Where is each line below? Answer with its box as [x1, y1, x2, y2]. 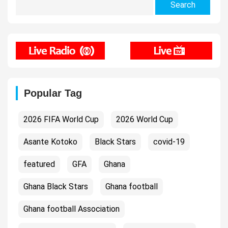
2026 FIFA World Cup [23, 114, 99, 124]
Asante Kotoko [23, 136, 77, 147]
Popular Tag [24, 87, 82, 99]
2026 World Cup [116, 114, 173, 124]
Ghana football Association [23, 204, 120, 214]
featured [23, 159, 55, 169]
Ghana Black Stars [23, 181, 88, 191]
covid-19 [153, 136, 185, 147]
